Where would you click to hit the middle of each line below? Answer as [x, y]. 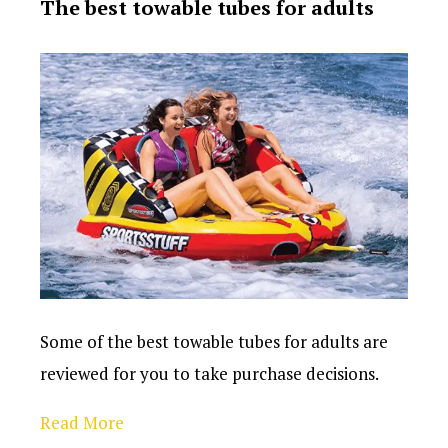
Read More [82, 422]
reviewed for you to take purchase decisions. [209, 373]
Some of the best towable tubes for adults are [214, 341]
